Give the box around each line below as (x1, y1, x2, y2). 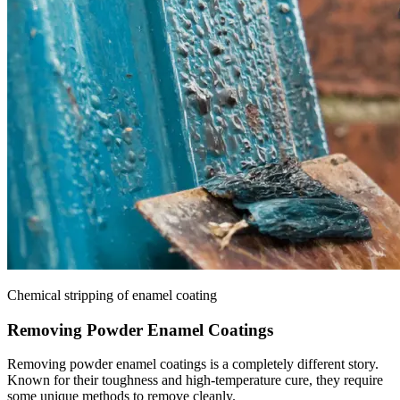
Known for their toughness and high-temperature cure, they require (7, 372, 383, 388)
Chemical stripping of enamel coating (7, 287, 217, 303)
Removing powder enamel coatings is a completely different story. (7, 356, 379, 372)
